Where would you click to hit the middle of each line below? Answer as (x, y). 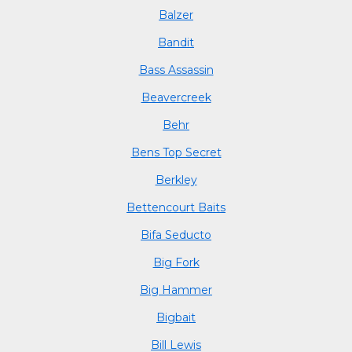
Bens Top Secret (176, 152)
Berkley (176, 180)
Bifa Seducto (176, 235)
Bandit (176, 42)
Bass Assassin (176, 70)
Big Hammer (176, 290)
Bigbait (176, 317)
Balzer (176, 15)
